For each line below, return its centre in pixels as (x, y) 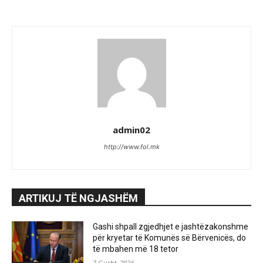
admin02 (131, 130)
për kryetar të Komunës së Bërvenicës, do (170, 238)
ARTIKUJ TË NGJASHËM (78, 198)
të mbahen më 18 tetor (136, 249)
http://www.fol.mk (131, 147)
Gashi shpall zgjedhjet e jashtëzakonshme (171, 227)
